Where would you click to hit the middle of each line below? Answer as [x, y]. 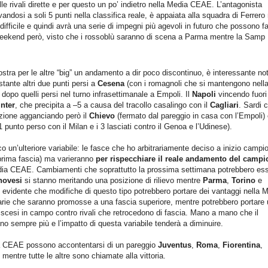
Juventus [175, 245]
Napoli [205, 95]
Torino [245, 181]
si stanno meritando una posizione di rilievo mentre [112, 181]
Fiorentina [241, 245]
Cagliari [224, 105]
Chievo [102, 116]
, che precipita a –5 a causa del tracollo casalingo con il [112, 105]
